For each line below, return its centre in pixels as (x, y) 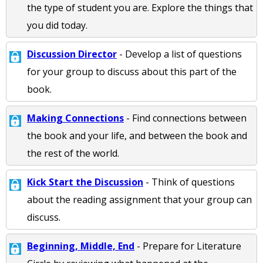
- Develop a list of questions (179, 54)
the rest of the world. (73, 153)
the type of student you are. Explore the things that (140, 8)
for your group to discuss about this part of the (132, 72)
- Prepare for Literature (188, 246)
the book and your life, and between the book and (137, 136)
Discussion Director (72, 54)
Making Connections (75, 118)
